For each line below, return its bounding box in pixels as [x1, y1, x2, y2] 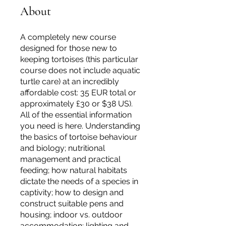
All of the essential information [20, 109, 132, 120]
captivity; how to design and [20, 187, 124, 197]
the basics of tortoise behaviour [20, 132, 137, 142]
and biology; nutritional [20, 143, 105, 153]
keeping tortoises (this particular [20, 54, 138, 64]
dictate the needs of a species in [20, 176, 138, 186]
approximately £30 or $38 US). [20, 98, 133, 108]
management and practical [20, 154, 121, 164]
